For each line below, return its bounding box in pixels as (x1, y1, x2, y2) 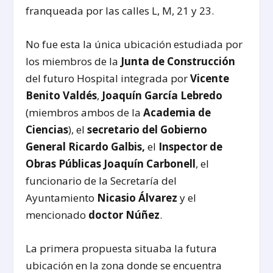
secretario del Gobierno (87, 122, 208, 137)
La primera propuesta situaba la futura (26, 241, 218, 256)
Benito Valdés (26, 88, 97, 103)
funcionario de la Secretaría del (26, 174, 177, 188)
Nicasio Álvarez (97, 191, 178, 205)
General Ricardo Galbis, (26, 140, 146, 154)
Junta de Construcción (121, 54, 236, 69)
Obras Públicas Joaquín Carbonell (26, 157, 196, 171)
